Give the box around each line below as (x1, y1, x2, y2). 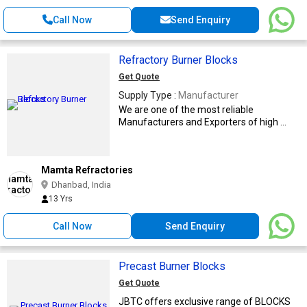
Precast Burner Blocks (119, 259, 225, 273)
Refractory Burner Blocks (119, 53, 238, 66)
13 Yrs (49, 193, 73, 204)
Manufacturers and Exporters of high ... (119, 116, 286, 127)
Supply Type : (119, 89, 178, 101)
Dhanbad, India (51, 179, 111, 190)
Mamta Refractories (41, 164, 133, 175)
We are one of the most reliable (119, 103, 254, 115)
